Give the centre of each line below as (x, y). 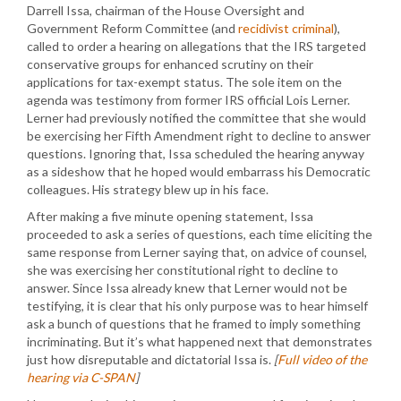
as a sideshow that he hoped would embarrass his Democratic (199, 171)
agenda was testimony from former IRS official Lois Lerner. (188, 100)
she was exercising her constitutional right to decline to (183, 270)
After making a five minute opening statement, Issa (170, 216)
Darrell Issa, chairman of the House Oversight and (166, 10)
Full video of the (322, 359)
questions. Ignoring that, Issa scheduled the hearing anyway (196, 154)
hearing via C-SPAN (81, 377)
